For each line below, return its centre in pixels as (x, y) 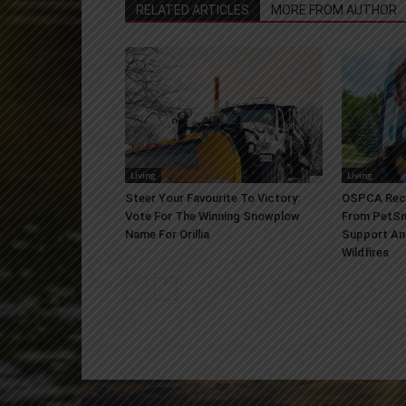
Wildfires (365, 252)
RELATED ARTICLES (193, 10)
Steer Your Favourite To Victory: (213, 198)
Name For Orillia (167, 234)
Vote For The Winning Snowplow (213, 216)
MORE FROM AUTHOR (334, 10)
